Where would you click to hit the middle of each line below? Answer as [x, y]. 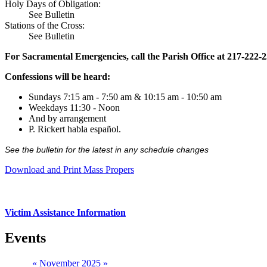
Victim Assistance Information [65, 213]
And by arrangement [67, 119]
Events [25, 238]
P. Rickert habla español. [75, 129]
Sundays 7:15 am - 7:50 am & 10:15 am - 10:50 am [125, 97]
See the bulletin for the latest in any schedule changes [107, 150]
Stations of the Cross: [45, 26]
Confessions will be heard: [58, 77]
